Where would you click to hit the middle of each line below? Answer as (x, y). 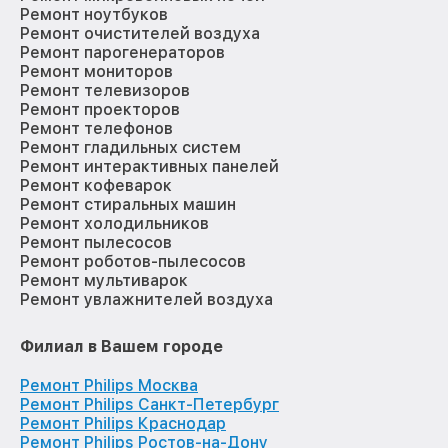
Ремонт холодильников (114, 224)
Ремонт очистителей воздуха (140, 34)
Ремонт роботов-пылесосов (133, 262)
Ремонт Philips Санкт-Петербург (149, 405)
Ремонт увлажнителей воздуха (146, 300)
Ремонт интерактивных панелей (149, 167)
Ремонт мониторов (96, 72)
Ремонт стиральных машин (128, 205)
